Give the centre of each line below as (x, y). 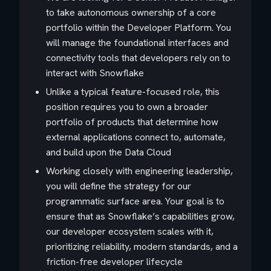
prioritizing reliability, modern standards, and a (142, 247)
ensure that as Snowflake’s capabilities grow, (140, 216)
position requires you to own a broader (127, 107)
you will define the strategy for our (119, 186)
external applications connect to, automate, (136, 137)
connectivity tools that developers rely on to (138, 58)
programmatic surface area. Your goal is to (135, 201)
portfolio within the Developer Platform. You (139, 28)
